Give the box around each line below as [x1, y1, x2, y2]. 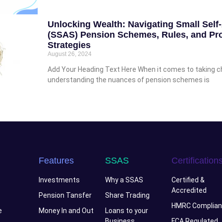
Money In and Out [38, 206, 94, 215]
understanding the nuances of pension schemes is [48, 75, 210, 84]
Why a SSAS [105, 175, 144, 184]
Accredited [171, 186, 207, 194]
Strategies [48, 40, 91, 50]
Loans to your [105, 206, 149, 215]
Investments [38, 175, 80, 184]
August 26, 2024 [48, 50, 92, 57]
